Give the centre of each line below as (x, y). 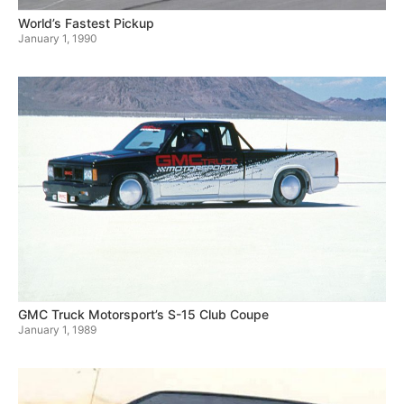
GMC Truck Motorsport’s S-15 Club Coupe (143, 315)
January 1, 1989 (57, 330)
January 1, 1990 (58, 39)
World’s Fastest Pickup (86, 23)
